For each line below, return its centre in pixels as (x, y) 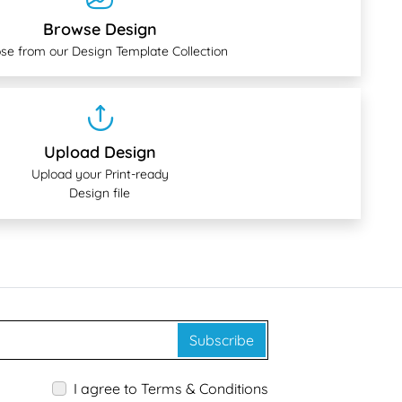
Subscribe (222, 341)
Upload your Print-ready (100, 175)
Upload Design (100, 153)
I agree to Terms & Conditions (171, 389)
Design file (100, 193)
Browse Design (100, 30)
